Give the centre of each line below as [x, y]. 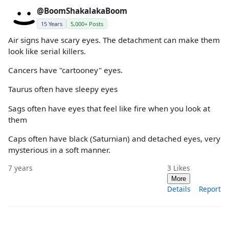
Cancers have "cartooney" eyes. [65, 70]
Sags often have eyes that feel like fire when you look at [109, 108]
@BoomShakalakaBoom [82, 11]
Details [179, 189]
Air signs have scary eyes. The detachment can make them [114, 40]
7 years [20, 168]
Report [210, 189]
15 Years [52, 24]
